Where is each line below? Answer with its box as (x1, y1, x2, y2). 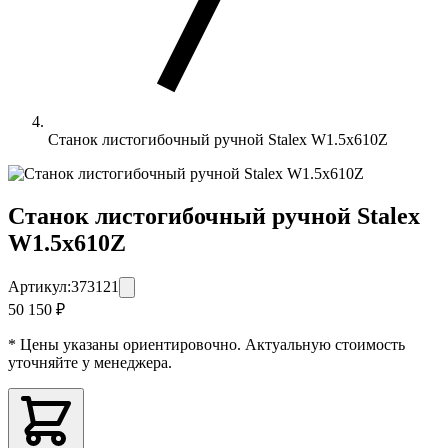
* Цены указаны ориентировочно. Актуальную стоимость (8, 335, 405, 353)
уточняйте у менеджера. (8, 353, 172, 371)
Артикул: (8, 277, 71, 295)
